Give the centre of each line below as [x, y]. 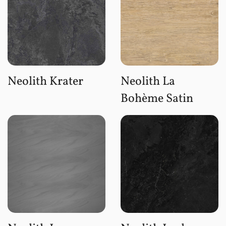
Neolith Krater [45, 81]
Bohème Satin [157, 99]
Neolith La [148, 81]
